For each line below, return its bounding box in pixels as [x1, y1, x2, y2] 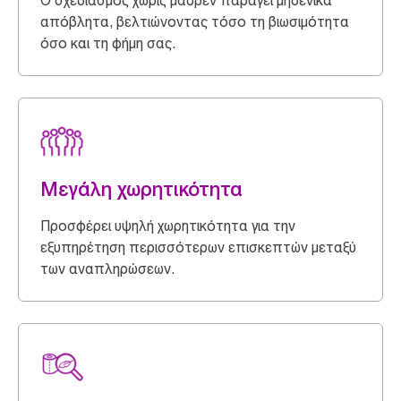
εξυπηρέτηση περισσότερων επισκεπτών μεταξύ [40, 238, 356, 256]
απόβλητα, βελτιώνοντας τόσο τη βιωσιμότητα [40, 13, 349, 30]
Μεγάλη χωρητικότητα [40, 177, 243, 200]
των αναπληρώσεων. [40, 260, 175, 277]
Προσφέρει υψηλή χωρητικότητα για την [40, 217, 295, 235]
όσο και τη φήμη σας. [40, 34, 175, 52]
